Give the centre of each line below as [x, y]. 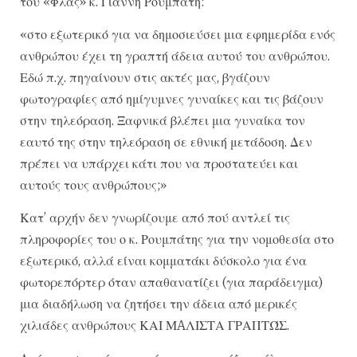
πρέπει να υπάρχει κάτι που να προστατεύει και [159, 163]
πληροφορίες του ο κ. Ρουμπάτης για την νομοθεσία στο [177, 239]
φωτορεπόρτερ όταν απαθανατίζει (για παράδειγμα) [171, 282]
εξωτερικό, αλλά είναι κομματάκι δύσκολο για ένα [163, 261]
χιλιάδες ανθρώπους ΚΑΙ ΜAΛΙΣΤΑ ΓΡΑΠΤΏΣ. [155, 326]
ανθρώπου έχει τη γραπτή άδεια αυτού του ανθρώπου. [175, 55]
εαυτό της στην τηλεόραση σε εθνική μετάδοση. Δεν [166, 141]
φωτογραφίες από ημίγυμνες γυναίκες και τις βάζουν [172, 98]
